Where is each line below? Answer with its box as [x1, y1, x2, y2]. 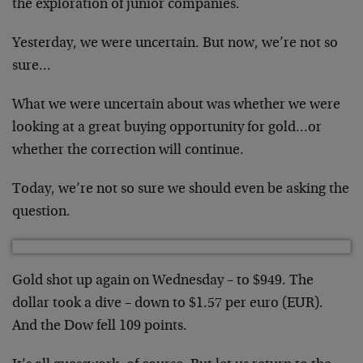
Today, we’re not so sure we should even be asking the [12, 182, 349, 197]
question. [12, 205, 70, 220]
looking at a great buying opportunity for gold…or [12, 121, 322, 135]
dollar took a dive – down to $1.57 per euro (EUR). [12, 297, 323, 311]
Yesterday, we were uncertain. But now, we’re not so [12, 36, 338, 51]
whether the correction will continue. [12, 143, 244, 158]
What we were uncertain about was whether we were [12, 98, 340, 113]
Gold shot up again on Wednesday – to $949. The [12, 274, 314, 288]
